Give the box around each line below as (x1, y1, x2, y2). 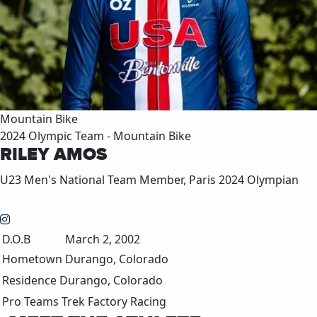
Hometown (2, 250, 62, 267)
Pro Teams (2, 293, 59, 309)
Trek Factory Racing (62, 293, 166, 309)
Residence (2, 272, 57, 288)
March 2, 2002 (65, 231, 140, 247)
